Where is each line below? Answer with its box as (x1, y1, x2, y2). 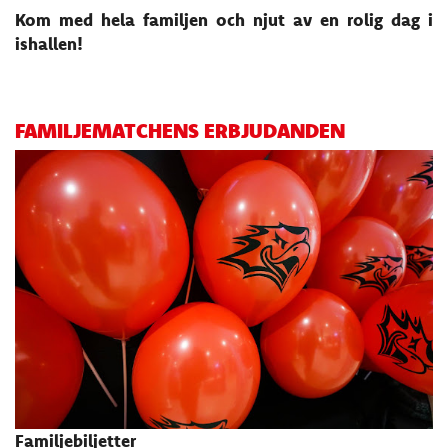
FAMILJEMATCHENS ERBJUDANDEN (15, 116, 345, 143)
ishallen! (15, 33, 83, 55)
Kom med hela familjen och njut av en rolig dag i (15, 9, 433, 31)
